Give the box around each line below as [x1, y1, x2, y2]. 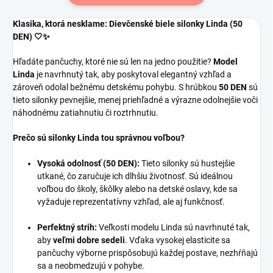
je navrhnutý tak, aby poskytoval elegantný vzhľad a [35, 69, 232, 79]
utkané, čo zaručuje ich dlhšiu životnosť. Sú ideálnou [37, 171, 233, 181]
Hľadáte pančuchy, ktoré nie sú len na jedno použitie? [13, 56, 213, 66]
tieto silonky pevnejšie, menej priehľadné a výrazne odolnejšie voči [13, 94, 258, 105]
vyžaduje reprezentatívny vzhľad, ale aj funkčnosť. [37, 196, 225, 207]
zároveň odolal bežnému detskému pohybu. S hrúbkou [13, 82, 219, 92]
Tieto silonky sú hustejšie [140, 158, 235, 168]
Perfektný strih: [37, 222, 97, 232]
